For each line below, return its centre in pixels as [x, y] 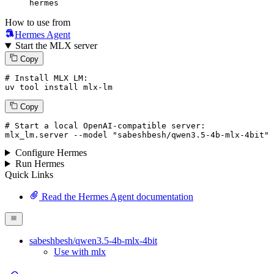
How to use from [38, 23]
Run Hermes [39, 164]
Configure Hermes [51, 153]
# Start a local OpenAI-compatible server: [105, 126]
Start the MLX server [56, 46]
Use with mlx [80, 252]
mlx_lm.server [39, 135]
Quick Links [29, 175]
